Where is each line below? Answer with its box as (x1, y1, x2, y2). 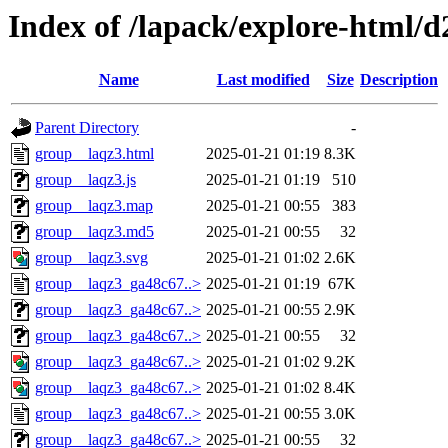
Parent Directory (35, 119, 139, 137)
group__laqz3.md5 (35, 223, 154, 241)
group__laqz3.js (35, 171, 136, 189)
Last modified (216, 71, 310, 89)
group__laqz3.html (35, 145, 154, 163)
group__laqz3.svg (35, 249, 148, 267)
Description (360, 71, 438, 89)
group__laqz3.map (35, 197, 153, 215)
